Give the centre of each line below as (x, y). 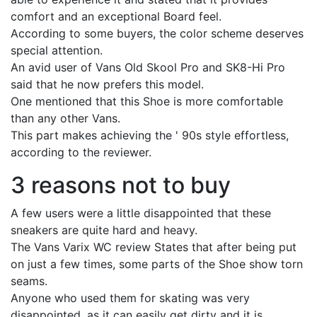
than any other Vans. (65, 119)
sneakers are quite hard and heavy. (104, 230)
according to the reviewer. (81, 152)
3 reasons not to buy (121, 185)
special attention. (57, 51)
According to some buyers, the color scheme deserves (157, 34)
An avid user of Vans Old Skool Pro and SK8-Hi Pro (148, 68)
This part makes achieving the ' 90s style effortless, (150, 136)
